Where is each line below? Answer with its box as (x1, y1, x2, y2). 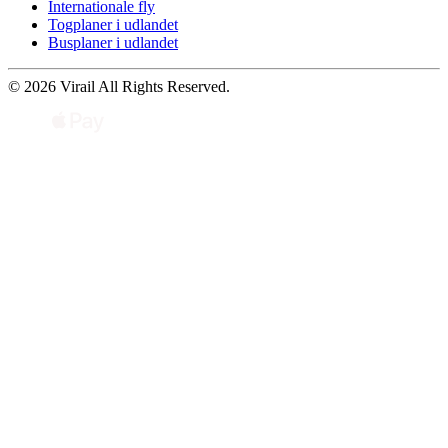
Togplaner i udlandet (48, 16, 178, 34)
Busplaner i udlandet (48, 34, 178, 52)
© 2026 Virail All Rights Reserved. (8, 78, 230, 96)
